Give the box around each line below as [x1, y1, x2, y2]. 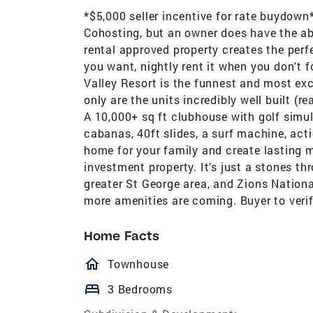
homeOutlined [84, 255, 230, 272]
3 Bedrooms [108, 281, 173, 296]
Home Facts [84, 227, 159, 244]
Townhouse [108, 256, 170, 271]
